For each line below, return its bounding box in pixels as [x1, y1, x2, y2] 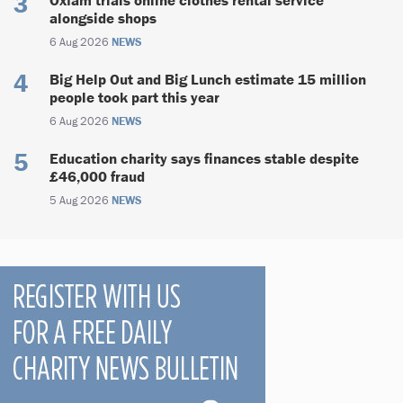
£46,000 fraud [49, 166, 145, 186]
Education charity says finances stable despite [49, 148, 359, 168]
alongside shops [49, 7, 157, 28]
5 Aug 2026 [49, 192, 112, 208]
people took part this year [49, 86, 219, 107]
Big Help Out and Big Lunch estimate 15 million [49, 68, 366, 89]
